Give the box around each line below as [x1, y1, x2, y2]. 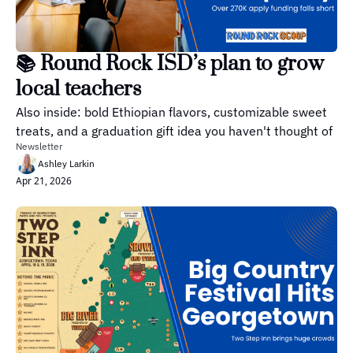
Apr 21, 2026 [16, 173, 72, 188]
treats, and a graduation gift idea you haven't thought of [16, 122, 333, 139]
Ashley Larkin [38, 157, 95, 169]
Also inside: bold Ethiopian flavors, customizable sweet [16, 103, 327, 120]
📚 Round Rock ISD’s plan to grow [16, 50, 324, 77]
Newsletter [16, 139, 62, 152]
